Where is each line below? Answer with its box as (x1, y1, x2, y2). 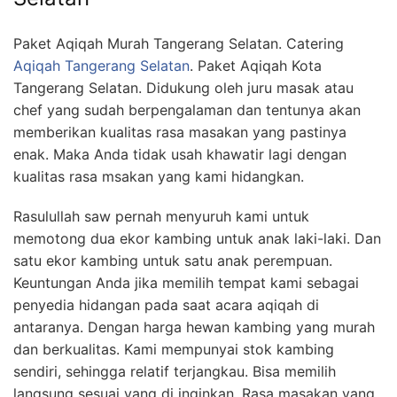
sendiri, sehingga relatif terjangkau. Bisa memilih (13, 362, 336, 381)
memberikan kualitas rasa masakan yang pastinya (13, 123, 346, 142)
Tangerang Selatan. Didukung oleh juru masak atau (13, 79, 354, 97)
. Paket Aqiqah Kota (190, 57, 322, 75)
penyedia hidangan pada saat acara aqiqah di (13, 296, 319, 315)
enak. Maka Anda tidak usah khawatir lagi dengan (13, 145, 346, 164)
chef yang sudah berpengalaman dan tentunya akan (13, 101, 361, 120)
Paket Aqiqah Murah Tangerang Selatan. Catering (13, 35, 344, 53)
